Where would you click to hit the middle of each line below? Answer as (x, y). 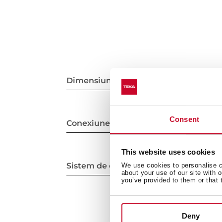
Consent (184, 119)
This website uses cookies (168, 152)
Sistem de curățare (106, 166)
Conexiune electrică (107, 123)
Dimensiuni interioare (112, 81)
